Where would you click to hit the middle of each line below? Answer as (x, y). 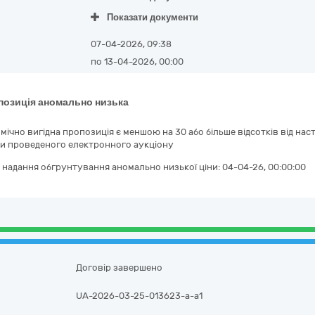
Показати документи (152, 17)
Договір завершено (120, 268)
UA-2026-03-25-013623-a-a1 (140, 296)
